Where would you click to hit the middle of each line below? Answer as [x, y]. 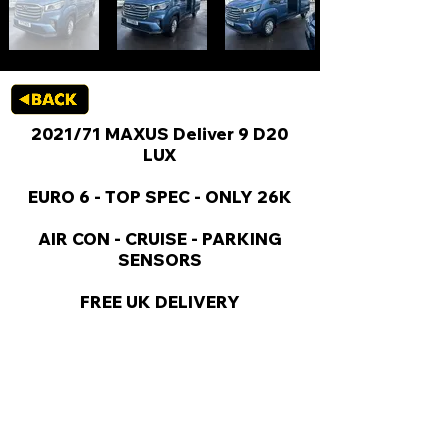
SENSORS [159, 259]
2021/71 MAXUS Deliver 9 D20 [159, 133]
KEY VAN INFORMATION [161, 409]
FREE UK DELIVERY [159, 301]
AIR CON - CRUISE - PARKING [159, 238]
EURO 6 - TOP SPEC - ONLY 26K [159, 196]
